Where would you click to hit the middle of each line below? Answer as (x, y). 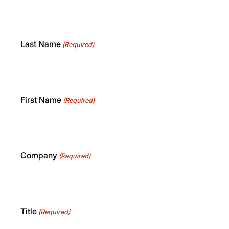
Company (39, 155)
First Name (41, 99)
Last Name (41, 44)
